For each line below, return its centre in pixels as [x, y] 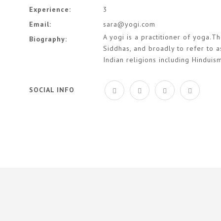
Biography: [48, 39]
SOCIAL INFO [52, 90]
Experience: [50, 9]
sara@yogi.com [129, 24]
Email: [40, 24]
